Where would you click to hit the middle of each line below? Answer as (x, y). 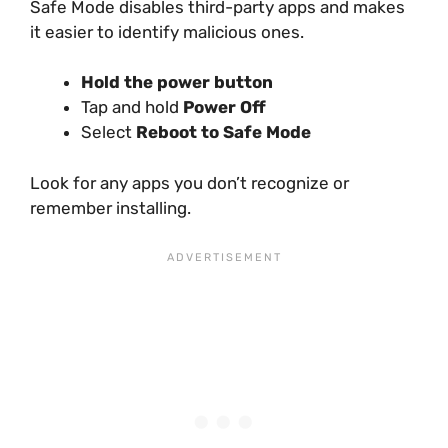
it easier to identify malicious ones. (167, 31)
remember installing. (110, 207)
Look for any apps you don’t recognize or (189, 182)
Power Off (224, 107)
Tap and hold (132, 107)
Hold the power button (177, 82)
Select (108, 132)
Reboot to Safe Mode (223, 132)
